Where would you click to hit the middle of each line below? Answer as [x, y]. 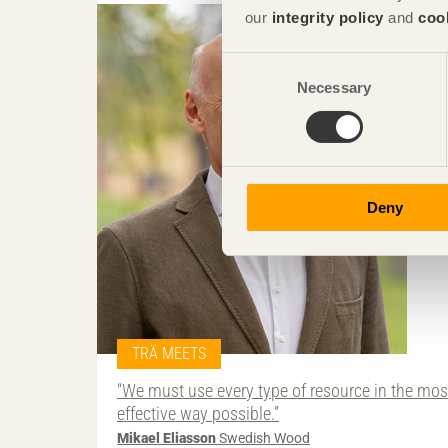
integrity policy [327, 17]
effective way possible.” [198, 413]
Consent [249, 64]
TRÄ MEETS [169, 353]
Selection [251, 88]
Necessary [334, 87]
